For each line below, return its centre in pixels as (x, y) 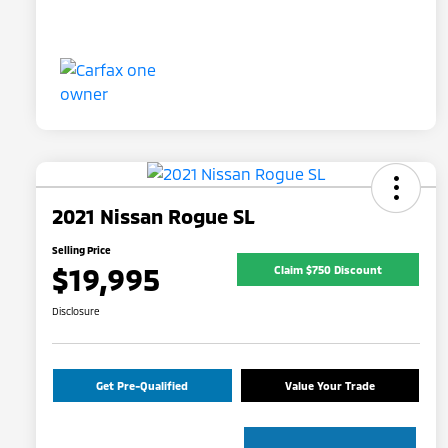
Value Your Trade (329, 386)
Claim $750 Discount (328, 269)
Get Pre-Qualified (142, 386)
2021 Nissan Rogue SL (153, 216)
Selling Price (81, 250)
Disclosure (76, 311)
